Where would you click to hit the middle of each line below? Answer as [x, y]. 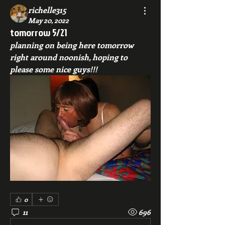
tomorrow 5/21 [39, 32]
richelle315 [47, 10]
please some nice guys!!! [54, 69]
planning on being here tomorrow [72, 45]
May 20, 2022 [48, 20]
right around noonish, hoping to [69, 57]
